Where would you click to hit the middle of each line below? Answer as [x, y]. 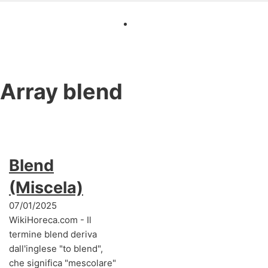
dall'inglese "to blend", [56, 248]
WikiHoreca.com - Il [50, 220]
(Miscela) [46, 187]
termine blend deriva [53, 234]
